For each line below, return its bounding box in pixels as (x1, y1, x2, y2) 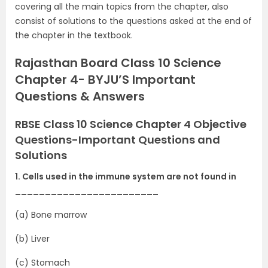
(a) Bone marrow (15, 209, 87, 221)
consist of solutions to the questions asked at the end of (15, 15, 252, 27)
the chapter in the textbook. (15, 29, 133, 41)
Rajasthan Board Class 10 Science (15, 54, 221, 71)
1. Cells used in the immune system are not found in (15, 170, 236, 182)
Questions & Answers (15, 88, 145, 105)
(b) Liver (15, 233, 50, 245)
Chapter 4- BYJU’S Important (15, 71, 196, 88)
